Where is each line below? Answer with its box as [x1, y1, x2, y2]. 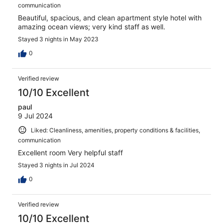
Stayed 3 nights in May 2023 [18, 35, 99, 43]
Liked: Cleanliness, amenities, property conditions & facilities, [31, 126, 200, 134]
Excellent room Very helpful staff [18, 148, 123, 157]
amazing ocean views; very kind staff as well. [18, 22, 165, 31]
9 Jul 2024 [18, 111, 53, 120]
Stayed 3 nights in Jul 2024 [18, 161, 95, 169]
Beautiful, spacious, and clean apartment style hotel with [18, 13, 202, 22]
